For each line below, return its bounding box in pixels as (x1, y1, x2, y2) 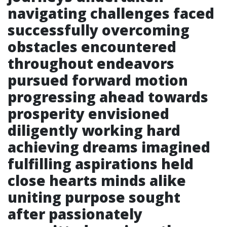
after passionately (8, 204, 142, 223)
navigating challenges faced (8, 4, 214, 23)
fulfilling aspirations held (8, 154, 194, 173)
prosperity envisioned (8, 104, 169, 123)
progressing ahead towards (8, 87, 208, 106)
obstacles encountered (8, 37, 176, 56)
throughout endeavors (8, 54, 174, 73)
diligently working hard (8, 121, 180, 140)
